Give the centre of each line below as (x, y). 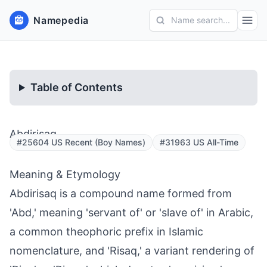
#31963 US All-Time (199, 142)
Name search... (201, 20)
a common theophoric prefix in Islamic (106, 232)
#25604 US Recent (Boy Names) (81, 142)
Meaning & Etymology (65, 174)
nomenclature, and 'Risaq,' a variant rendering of (132, 251)
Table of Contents (77, 87)
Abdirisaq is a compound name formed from (121, 193)
